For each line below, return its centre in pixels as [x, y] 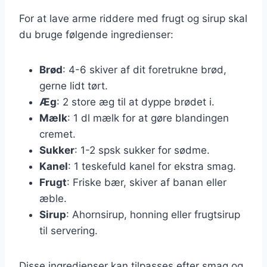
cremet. [58, 134]
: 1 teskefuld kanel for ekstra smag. [152, 166]
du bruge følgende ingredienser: [96, 34]
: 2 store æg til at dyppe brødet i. [136, 102]
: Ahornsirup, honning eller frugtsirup [153, 214]
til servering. [69, 230]
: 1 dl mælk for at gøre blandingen [148, 118]
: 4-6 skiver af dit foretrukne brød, [145, 69]
